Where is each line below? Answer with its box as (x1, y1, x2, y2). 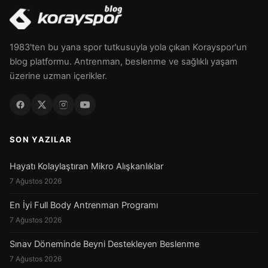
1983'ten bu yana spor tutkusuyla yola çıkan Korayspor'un (10, 41, 247, 53)
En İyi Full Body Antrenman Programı (10, 199, 158, 211)
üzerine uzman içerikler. (10, 70, 107, 81)
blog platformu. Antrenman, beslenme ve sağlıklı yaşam (10, 56, 237, 67)
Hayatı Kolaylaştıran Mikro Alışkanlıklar (10, 160, 163, 172)
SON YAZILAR (10, 134, 72, 144)
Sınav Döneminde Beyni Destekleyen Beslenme (10, 238, 199, 249)
